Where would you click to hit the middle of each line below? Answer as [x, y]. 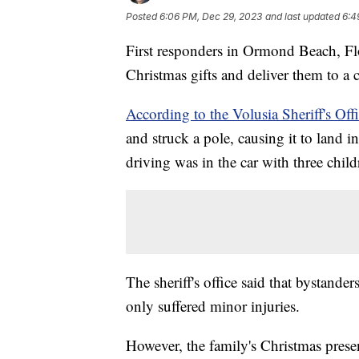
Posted [143, 17]
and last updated [303, 17]
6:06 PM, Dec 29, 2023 [211, 17]
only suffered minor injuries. [213, 306]
